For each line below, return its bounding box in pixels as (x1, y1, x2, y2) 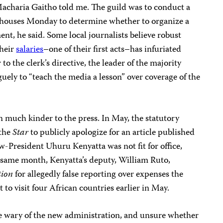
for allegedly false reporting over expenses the (13, 167, 184, 182)
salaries (16, 42, 44, 57)
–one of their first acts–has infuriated (43, 42, 182, 57)
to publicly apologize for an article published (28, 125, 195, 140)
